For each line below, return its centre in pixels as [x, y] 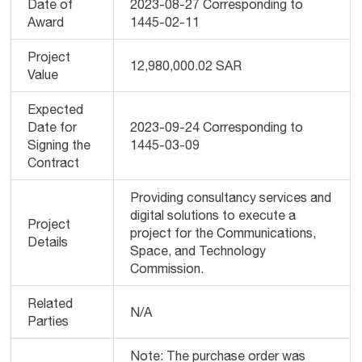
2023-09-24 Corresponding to [217, 127]
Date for [53, 127]
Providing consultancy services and [231, 197]
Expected [56, 109]
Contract [54, 162]
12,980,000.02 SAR [186, 65]
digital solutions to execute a [213, 215]
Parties [48, 321]
